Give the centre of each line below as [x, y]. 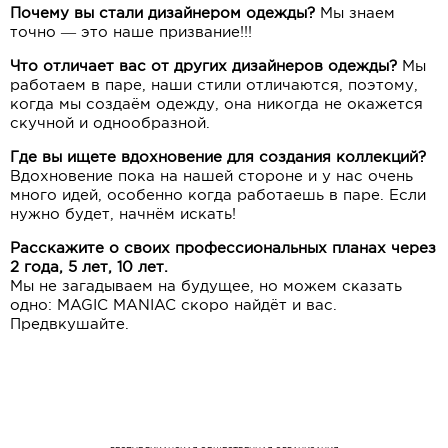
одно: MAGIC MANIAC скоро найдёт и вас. [173, 304]
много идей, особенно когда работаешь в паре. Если [218, 194]
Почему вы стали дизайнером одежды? [162, 12]
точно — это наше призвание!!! [131, 31]
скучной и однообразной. [110, 122]
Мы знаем [355, 12]
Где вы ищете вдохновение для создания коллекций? [218, 156]
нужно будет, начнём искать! [123, 213]
